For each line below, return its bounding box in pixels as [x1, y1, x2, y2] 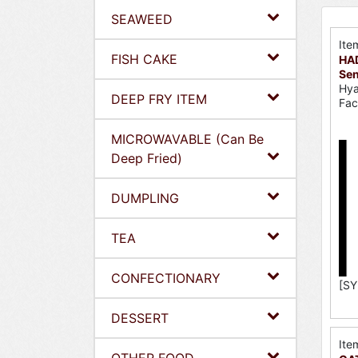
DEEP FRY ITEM [111, 91, 207, 107]
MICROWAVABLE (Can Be [111, 131, 264, 147]
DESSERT [111, 310, 169, 326]
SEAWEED [111, 11, 173, 27]
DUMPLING [111, 190, 179, 206]
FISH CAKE [111, 51, 177, 67]
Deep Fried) [111, 150, 182, 166]
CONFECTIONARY [111, 270, 221, 286]
